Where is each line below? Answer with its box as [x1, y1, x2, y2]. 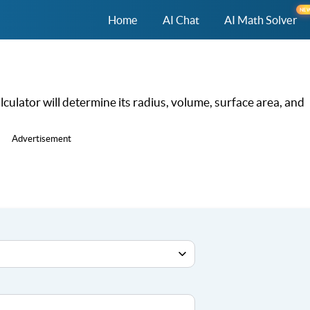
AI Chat [163, 13, 199, 26]
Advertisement [12, 134, 71, 144]
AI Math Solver [224, 13, 298, 26]
